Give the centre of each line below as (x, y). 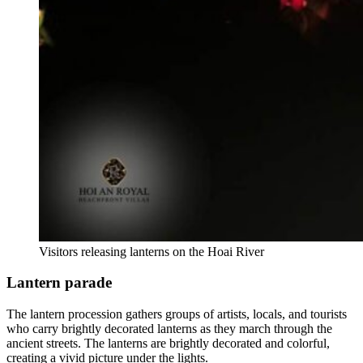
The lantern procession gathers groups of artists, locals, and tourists (177, 314)
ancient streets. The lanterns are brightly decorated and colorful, (168, 344)
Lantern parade (59, 283)
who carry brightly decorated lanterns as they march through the (169, 329)
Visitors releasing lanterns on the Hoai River (152, 251)
